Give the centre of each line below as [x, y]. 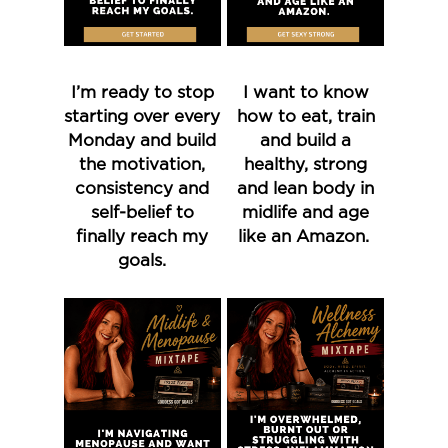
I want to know [305, 92]
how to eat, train [305, 116]
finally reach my [142, 236]
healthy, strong [306, 164]
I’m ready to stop [142, 92]
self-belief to [142, 212]
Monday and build [142, 140]
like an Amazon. [305, 236]
